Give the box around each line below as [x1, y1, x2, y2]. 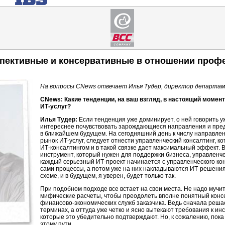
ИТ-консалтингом [40, 144, 89, 151]
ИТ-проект [96, 158, 126, 165]
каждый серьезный [40, 158, 96, 165]
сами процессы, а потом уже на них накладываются [40, 165, 190, 172]
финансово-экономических [40, 199, 117, 206]
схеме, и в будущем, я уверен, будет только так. [40, 172, 176, 179]
